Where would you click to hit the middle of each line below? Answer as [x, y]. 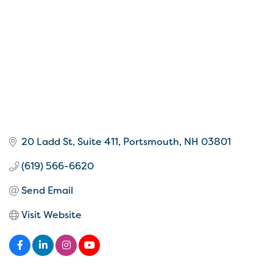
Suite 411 [98, 141]
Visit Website [51, 214]
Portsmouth [151, 141]
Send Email [47, 190]
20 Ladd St [47, 141]
